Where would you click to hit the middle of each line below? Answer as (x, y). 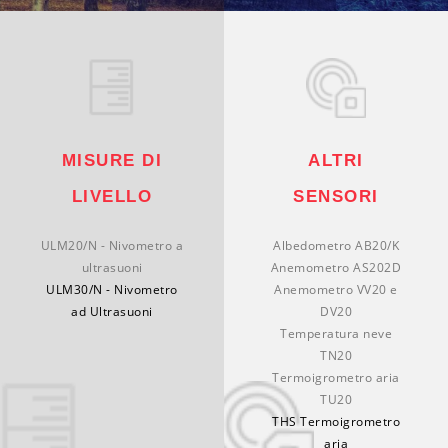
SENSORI (336, 196)
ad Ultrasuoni (112, 311)
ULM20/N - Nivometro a (112, 245)
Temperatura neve (336, 333)
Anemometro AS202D (336, 267)
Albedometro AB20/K (336, 245)
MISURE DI (112, 160)
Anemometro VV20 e (336, 289)
